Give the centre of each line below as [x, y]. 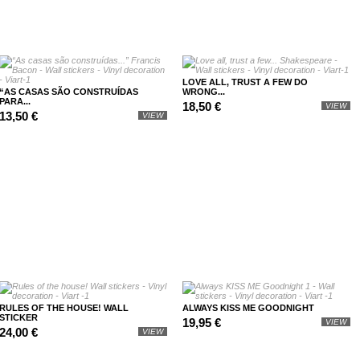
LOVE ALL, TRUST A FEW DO [245, 82]
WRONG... [203, 92]
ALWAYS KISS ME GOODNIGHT [248, 308]
